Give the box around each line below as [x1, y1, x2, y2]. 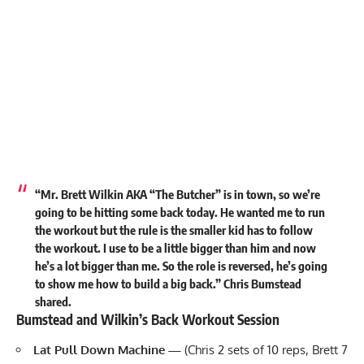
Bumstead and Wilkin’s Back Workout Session [16, 310, 279, 328]
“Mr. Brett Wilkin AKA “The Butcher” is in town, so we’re [34, 186, 320, 201]
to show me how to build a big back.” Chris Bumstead [34, 275, 301, 291]
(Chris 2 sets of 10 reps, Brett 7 [184, 342, 348, 358]
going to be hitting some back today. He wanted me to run [34, 204, 325, 219]
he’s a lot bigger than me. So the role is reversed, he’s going [34, 258, 327, 273]
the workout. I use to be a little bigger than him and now [34, 240, 316, 255]
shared [34, 293, 68, 309]
